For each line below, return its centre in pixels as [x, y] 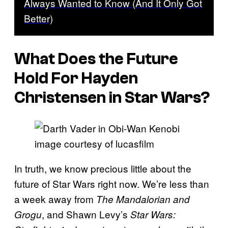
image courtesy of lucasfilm [94, 144]
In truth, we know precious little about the [103, 168]
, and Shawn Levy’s [86, 214]
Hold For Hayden [76, 78]
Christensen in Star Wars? [112, 97]
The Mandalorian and [143, 199]
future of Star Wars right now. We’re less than [112, 184]
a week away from [55, 199]
